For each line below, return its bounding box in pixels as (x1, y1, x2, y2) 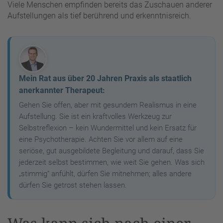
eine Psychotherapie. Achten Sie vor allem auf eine (19, 135, 183, 144)
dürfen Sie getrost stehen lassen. (19, 181, 127, 190)
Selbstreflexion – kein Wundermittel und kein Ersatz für (19, 123, 197, 133)
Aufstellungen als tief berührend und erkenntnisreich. (7, 11, 191, 21)
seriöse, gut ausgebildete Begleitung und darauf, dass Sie (19, 146, 204, 156)
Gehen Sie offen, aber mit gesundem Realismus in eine (19, 101, 197, 110)
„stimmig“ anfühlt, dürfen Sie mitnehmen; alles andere (19, 169, 192, 179)
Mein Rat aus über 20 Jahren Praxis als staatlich (19, 74, 192, 84)
